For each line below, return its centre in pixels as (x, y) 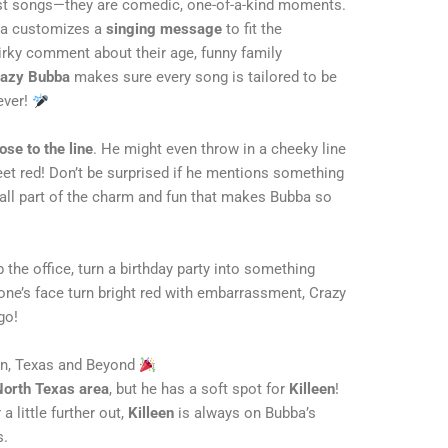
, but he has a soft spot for (199, 389)
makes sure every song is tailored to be (204, 77)
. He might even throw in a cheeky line (220, 149)
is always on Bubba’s (245, 413)
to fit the (252, 29)
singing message (164, 29)
